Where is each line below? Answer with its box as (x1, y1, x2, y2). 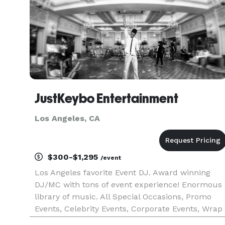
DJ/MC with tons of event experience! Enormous (35, 180, 222, 189)
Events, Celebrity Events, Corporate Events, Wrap (35, 204, 222, 213)
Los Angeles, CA (35, 114, 100, 123)
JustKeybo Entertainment (35, 91, 178, 106)
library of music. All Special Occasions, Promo (35, 192, 211, 201)
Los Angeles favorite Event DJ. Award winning (35, 168, 210, 177)
